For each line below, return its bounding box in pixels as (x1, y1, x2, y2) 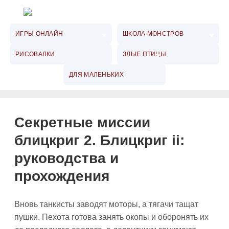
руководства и (14, 150, 119, 166)
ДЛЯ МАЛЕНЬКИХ (69, 71, 124, 78)
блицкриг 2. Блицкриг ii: (14, 132, 185, 148)
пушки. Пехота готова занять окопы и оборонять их (14, 213, 209, 221)
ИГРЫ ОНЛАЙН (15, 30, 63, 37)
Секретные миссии (14, 114, 150, 130)
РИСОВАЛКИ (15, 51, 55, 58)
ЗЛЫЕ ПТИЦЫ (123, 51, 166, 58)
